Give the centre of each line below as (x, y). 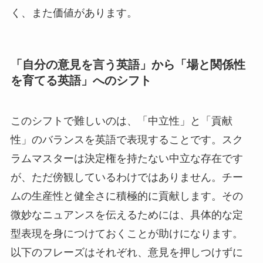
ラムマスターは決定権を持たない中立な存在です (127, 159)
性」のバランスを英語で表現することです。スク (127, 140)
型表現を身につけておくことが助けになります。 (127, 234)
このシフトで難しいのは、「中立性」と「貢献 (121, 121)
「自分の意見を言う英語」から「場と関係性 (128, 64)
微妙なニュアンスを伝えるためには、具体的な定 (127, 215)
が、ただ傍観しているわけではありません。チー (127, 178)
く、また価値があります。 (74, 13)
